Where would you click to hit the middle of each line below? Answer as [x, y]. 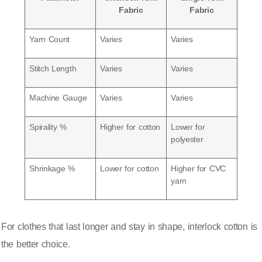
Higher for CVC [198, 168]
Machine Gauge [58, 97]
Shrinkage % [52, 168]
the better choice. [36, 244]
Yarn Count [50, 39]
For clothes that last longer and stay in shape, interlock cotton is [129, 226]
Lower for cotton [130, 168]
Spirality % [48, 127]
